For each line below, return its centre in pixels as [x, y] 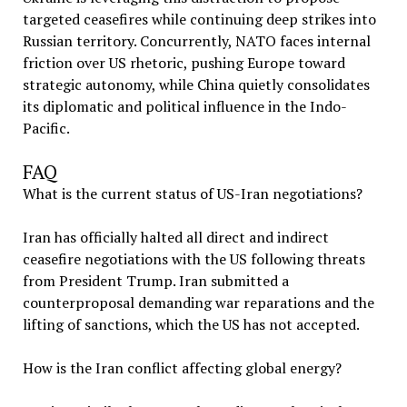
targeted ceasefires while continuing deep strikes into [199, 19]
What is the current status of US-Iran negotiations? [192, 194]
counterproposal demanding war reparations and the [198, 303]
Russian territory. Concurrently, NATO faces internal [196, 41]
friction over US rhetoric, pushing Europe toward [184, 63]
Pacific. [46, 128]
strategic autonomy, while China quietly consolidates [196, 84]
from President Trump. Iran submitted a [155, 281]
